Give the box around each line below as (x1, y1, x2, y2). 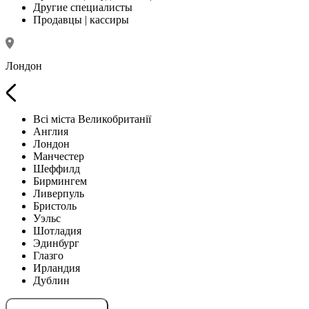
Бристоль (33, 199, 77, 212)
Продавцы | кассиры (33, 13, 129, 26)
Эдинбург (33, 237, 79, 249)
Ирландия (33, 261, 80, 274)
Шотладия (33, 224, 81, 237)
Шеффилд (33, 162, 80, 175)
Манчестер (33, 150, 84, 162)
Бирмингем (33, 175, 87, 187)
